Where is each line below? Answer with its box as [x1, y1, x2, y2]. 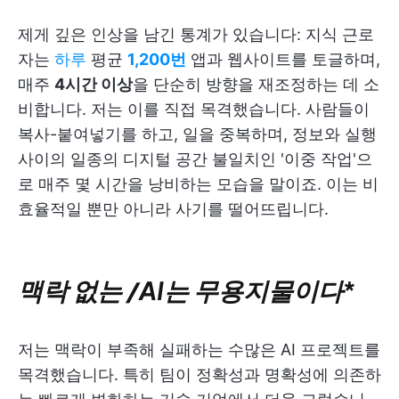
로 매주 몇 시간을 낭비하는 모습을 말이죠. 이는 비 [18, 174, 379, 193]
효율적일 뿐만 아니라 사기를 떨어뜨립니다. [18, 199, 329, 218]
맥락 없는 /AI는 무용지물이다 [18, 273, 343, 305]
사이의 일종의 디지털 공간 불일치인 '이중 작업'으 [18, 149, 372, 168]
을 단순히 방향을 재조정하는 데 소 [133, 74, 379, 94]
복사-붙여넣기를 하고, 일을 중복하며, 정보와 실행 [18, 124, 377, 143]
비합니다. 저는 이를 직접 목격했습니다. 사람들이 [18, 99, 370, 118]
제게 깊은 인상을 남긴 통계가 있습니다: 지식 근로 [18, 24, 374, 44]
